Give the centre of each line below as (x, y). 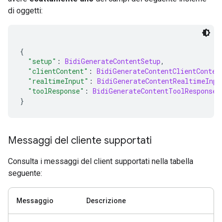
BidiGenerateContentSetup (113, 61)
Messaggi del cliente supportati (80, 140)
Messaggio (35, 201)
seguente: (25, 173)
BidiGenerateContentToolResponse (155, 91)
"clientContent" (58, 71)
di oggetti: (25, 11)
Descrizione (106, 201)
